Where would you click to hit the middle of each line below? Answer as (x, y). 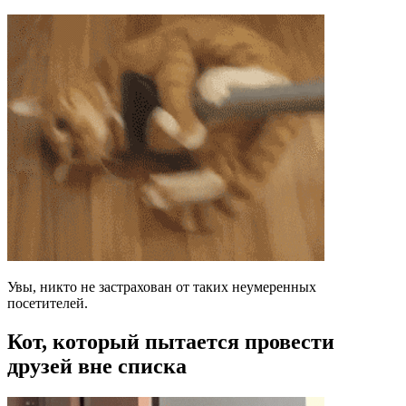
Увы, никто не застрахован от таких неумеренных (162, 286)
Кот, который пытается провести (171, 341)
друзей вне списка (97, 366)
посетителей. (48, 303)
